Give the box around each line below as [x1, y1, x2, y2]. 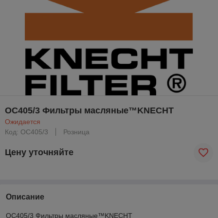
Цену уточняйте [5, 147, 73, 158]
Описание [6, 192, 44, 201]
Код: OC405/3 [5, 127, 48, 136]
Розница [63, 127, 90, 136]
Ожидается [5, 117, 40, 126]
